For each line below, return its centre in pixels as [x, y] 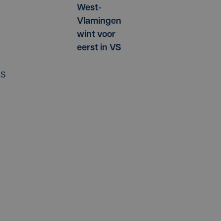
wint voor [96, 35]
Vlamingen [99, 21]
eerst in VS [99, 48]
